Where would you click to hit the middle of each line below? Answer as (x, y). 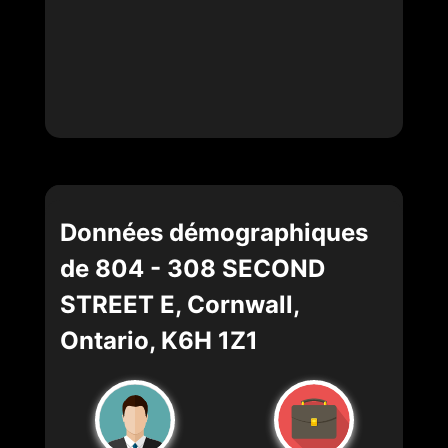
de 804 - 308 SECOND (192, 268)
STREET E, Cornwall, (180, 304)
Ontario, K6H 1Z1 (159, 340)
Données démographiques (214, 232)
